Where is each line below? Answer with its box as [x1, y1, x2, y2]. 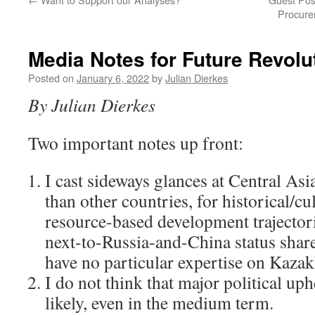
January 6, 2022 [77, 70, 149, 85]
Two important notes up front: [28, 131, 243, 155]
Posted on [28, 70, 74, 85]
